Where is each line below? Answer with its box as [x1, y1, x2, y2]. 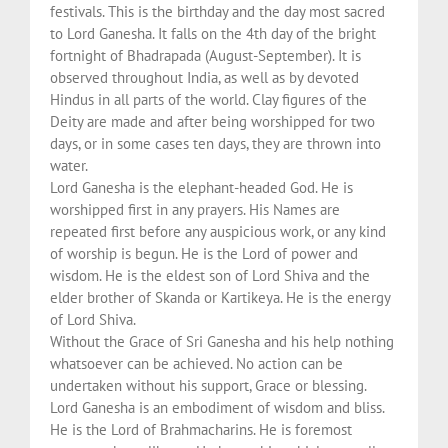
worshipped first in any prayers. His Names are [50, 199, 340, 219]
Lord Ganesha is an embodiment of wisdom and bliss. [50, 397, 384, 417]
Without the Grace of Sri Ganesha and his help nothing [50, 331, 394, 351]
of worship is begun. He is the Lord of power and [50, 243, 358, 263]
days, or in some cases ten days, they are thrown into [50, 133, 381, 153]
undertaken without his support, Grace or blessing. [50, 375, 367, 395]
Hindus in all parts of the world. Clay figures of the [50, 89, 367, 109]
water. [50, 155, 88, 175]
